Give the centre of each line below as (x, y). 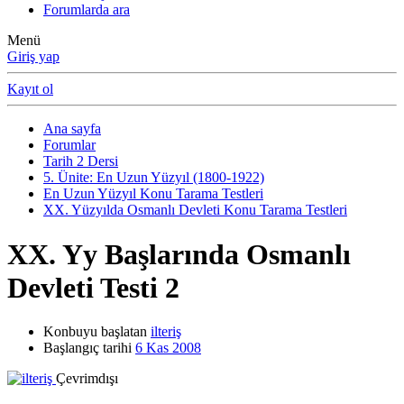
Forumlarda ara (87, 10)
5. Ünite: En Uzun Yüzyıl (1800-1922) (154, 178)
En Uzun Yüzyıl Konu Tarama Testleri (153, 194)
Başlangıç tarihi (87, 348)
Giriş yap (33, 57)
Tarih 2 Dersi (81, 161)
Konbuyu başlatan (95, 332)
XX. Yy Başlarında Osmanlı (179, 254)
